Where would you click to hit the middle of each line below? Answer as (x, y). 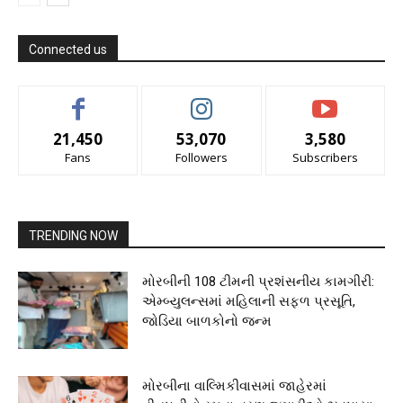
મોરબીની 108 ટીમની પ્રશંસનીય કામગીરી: (259, 282)
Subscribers (325, 158)
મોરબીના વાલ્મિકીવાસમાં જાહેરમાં (235, 385)
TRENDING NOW (73, 236)
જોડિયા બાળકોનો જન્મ (207, 322)
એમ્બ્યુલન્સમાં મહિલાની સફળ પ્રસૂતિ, (249, 302)
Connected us (68, 50)
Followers (201, 158)
